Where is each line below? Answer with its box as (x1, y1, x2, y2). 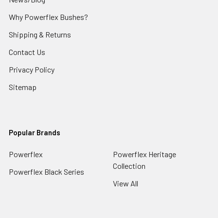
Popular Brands (9, 128, 60, 137)
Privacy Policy (9, 65, 54, 74)
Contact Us (9, 47, 45, 56)
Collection (113, 161, 145, 170)
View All (113, 179, 138, 188)
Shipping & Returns (9, 30, 71, 39)
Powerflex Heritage (113, 149, 176, 159)
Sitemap (9, 82, 36, 91)
